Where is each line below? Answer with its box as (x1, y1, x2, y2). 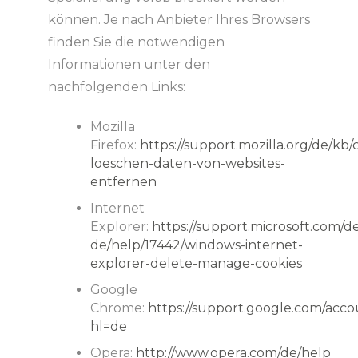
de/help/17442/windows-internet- (89, 237, 303, 253)
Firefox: (89, 137, 140, 153)
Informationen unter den (47, 57, 210, 73)
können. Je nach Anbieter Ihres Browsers (47, 12, 310, 28)
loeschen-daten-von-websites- (89, 156, 285, 172)
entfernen (89, 174, 157, 190)
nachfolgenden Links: (47, 79, 185, 95)
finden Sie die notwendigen (47, 34, 225, 50)
